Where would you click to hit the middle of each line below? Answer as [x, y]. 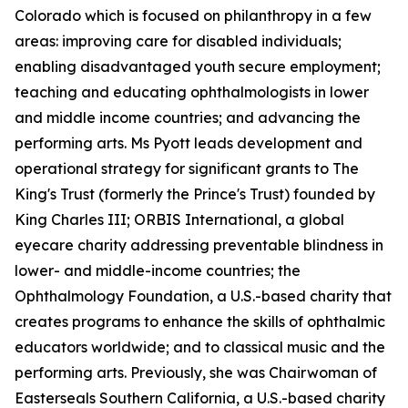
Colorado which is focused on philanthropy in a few [193, 15]
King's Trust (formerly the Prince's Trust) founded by [195, 194]
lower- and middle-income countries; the [158, 270]
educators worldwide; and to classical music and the [200, 347]
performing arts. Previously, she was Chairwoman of [196, 372]
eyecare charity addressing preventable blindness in [199, 245]
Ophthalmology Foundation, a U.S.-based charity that [203, 296]
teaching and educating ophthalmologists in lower [192, 92]
